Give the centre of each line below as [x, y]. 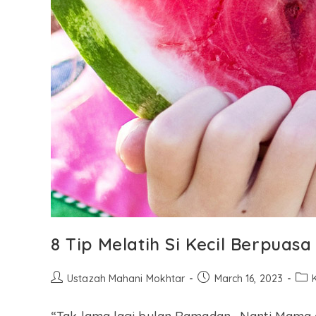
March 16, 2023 [248, 279]
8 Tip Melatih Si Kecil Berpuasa [181, 244]
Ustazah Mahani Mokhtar [126, 279]
